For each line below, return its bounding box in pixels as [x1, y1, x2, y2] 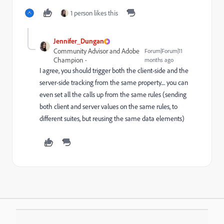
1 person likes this [70, 8, 118, 17]
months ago [144, 56, 174, 63]
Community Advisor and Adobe [53, 46, 140, 55]
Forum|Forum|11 [144, 47, 183, 54]
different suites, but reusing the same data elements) [39, 114, 184, 123]
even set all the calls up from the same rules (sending [39, 90, 186, 99]
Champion [53, 55, 83, 64]
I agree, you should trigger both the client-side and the [39, 66, 188, 75]
